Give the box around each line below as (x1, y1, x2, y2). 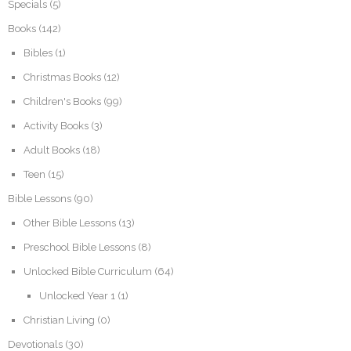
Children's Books (24, 95, 101, 107)
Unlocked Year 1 (39, 289, 115, 302)
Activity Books (24, 119, 89, 132)
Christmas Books (24, 71, 101, 83)
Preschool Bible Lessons (24, 241, 136, 253)
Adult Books (24, 143, 80, 156)
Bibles (24, 46, 52, 59)
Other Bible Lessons (24, 216, 116, 229)
